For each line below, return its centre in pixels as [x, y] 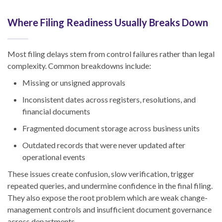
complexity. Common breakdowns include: [79, 66]
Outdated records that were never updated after [104, 145]
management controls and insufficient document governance [110, 210]
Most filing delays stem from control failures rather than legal [111, 54]
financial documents [56, 111]
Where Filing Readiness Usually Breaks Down [108, 23]
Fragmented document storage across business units [111, 128]
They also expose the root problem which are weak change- [108, 198]
